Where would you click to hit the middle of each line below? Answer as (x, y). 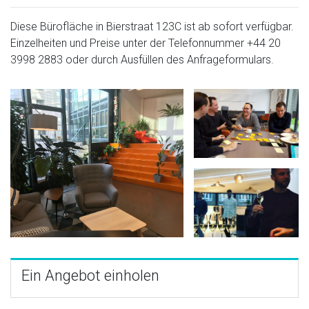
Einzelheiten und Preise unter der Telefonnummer (129, 43)
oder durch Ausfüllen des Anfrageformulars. (168, 59)
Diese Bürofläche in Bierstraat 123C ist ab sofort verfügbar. (152, 26)
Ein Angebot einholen (90, 275)
